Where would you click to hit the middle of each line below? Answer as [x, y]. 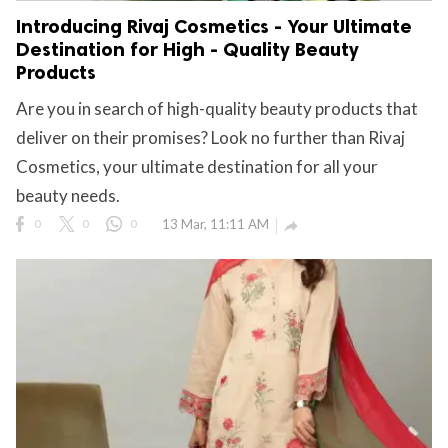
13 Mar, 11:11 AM [215, 223]
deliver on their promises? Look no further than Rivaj [210, 137]
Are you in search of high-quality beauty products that [217, 108]
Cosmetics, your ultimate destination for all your [197, 166]
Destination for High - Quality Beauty [187, 49]
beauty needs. [68, 195]
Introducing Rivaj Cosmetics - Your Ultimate [214, 26]
